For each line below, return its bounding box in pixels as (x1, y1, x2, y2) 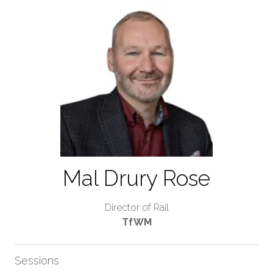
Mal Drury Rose (63, 166, 210, 191)
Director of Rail (104, 202, 169, 213)
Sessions (15, 254, 59, 267)
